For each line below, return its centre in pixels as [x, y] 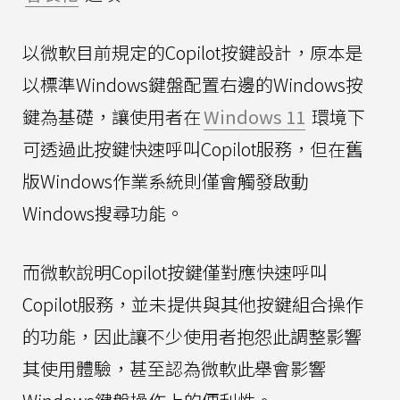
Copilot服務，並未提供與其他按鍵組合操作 [193, 304]
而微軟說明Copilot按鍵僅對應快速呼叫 [175, 271]
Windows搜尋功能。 [103, 212]
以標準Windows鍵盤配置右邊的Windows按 [193, 84]
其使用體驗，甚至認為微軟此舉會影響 [174, 368]
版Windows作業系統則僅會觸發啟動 [166, 180]
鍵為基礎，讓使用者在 [112, 116]
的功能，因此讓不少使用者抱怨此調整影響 [192, 336]
